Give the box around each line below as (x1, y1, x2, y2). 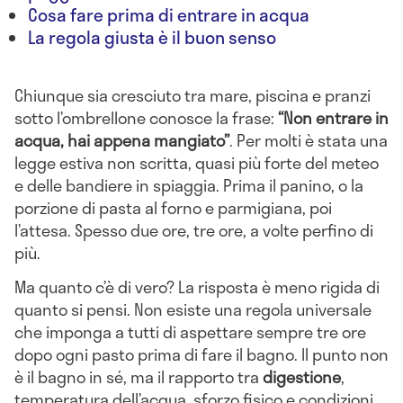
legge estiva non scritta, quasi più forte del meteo (14, 149, 379, 175)
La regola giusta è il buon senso (28, 23, 276, 50)
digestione (263, 363, 341, 390)
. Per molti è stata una (229, 127, 388, 153)
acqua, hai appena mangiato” (14, 127, 229, 153)
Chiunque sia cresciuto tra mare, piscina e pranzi (14, 82, 371, 108)
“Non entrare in (278, 104, 389, 130)
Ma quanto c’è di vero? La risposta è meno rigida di (14, 273, 380, 300)
